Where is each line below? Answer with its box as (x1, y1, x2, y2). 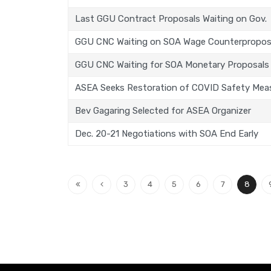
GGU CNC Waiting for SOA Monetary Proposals (75, 59, 270, 70)
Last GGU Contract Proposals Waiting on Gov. (75, 13, 267, 24)
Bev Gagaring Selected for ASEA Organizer (75, 105, 252, 116)
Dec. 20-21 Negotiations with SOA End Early (75, 128, 259, 139)
